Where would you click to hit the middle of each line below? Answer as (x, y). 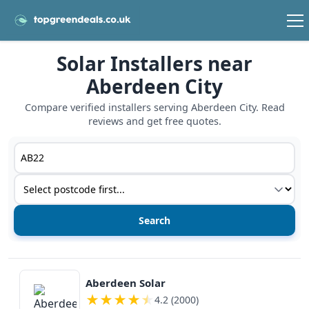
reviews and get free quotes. (154, 121)
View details (39, 267)
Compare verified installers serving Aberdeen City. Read (154, 108)
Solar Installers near (154, 64)
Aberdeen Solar (126, 282)
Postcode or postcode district (90, 150)
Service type (44, 182)
